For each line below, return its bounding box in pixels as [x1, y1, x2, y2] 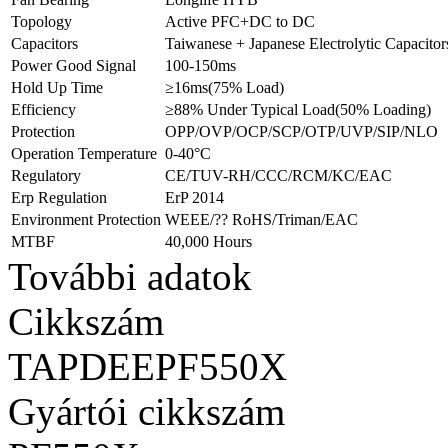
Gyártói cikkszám [8, 390, 285, 434]
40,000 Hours [165, 233, 252, 251]
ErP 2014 [165, 189, 224, 207]
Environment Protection [11, 211, 161, 229]
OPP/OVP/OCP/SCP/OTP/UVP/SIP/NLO [165, 123, 438, 141]
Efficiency [11, 101, 76, 119]
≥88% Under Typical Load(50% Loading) [165, 101, 431, 119]
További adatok [8, 255, 252, 299]
